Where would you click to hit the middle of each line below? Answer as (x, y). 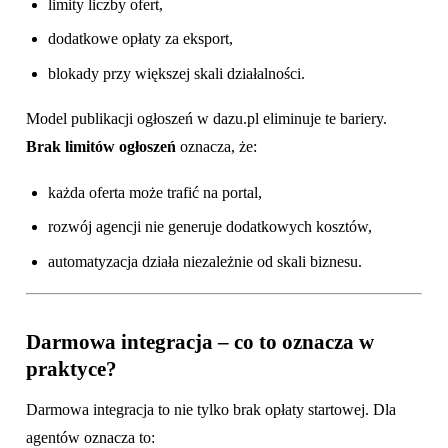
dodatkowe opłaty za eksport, (141, 39)
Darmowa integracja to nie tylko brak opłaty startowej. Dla (211, 409)
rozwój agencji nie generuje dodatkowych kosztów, (210, 227)
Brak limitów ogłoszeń (101, 147)
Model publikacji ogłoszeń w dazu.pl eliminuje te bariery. (206, 119)
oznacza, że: (216, 147)
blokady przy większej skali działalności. (177, 73)
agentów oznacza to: (90, 437)
